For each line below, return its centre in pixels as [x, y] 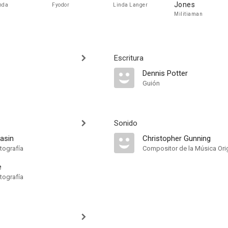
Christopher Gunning [177, 138]
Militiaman [188, 14]
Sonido [126, 123]
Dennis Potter [165, 73]
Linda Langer [130, 5]
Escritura [129, 58]
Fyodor [61, 5]
